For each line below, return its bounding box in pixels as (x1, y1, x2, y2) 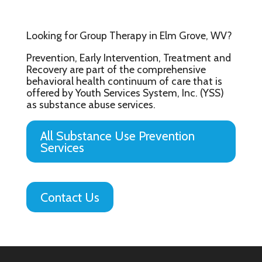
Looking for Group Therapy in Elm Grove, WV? (26, 29, 232, 42)
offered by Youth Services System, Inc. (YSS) (26, 86, 224, 99)
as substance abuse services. (26, 98, 156, 111)
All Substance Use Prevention (40, 128, 195, 144)
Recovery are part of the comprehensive (26, 63, 206, 75)
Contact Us (40, 189, 99, 205)
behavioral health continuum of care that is (26, 74, 222, 87)
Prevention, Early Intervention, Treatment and (26, 51, 231, 64)
